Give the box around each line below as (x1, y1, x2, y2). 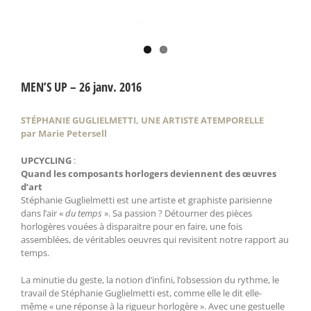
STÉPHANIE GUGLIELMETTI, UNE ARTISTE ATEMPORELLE (21, 113, 264, 126)
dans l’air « (21, 206, 65, 219)
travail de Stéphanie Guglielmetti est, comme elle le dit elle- (21, 286, 262, 299)
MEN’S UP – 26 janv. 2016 (21, 78, 142, 95)
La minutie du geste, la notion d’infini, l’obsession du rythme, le (21, 273, 279, 286)
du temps (65, 206, 102, 219)
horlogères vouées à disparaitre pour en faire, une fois (21, 219, 242, 233)
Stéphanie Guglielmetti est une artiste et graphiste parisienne (21, 193, 272, 206)
